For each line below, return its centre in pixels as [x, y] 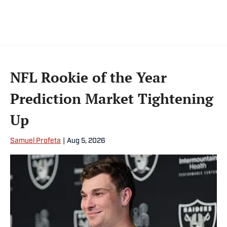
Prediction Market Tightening [112, 99]
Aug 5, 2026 [86, 141]
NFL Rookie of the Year [88, 78]
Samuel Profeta [35, 141]
